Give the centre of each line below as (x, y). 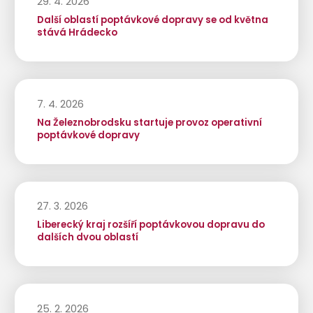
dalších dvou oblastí (87, 238)
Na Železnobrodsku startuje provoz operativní (149, 122)
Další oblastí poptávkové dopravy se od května (152, 20)
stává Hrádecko (77, 33)
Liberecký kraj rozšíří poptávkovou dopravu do (151, 225)
